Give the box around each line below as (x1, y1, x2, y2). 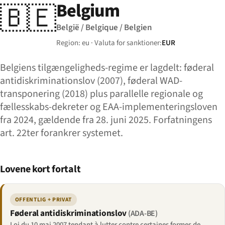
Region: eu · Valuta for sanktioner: (56, 37, 162, 48)
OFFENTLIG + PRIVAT (15, 195, 72, 204)
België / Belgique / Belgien (56, 21, 152, 34)
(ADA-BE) (128, 207, 158, 219)
